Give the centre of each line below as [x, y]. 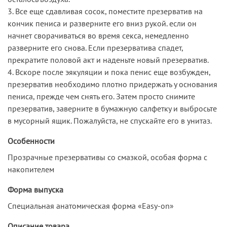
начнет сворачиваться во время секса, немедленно [98, 35]
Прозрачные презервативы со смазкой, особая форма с [107, 157]
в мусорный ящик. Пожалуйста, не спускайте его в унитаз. [110, 120]
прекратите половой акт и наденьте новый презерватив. [108, 60]
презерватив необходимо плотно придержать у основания [112, 84]
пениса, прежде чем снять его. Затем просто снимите [101, 96]
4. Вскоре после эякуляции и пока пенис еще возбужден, [109, 72]
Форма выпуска [35, 189]
